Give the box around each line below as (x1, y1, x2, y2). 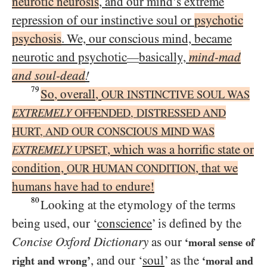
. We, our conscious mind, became (61, 32, 232, 46)
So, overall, (41, 87, 102, 101)
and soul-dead (12, 69, 85, 83)
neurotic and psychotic (12, 50, 127, 64)
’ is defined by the (152, 216, 241, 231)
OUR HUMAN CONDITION (67, 162, 195, 175)
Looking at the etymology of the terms (41, 198, 236, 212)
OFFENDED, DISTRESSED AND (72, 107, 226, 119)
